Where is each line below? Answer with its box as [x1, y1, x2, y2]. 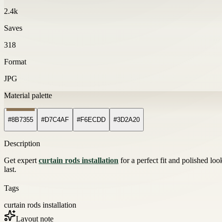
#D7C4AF [41, 116, 69, 124]
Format [4, 57, 26, 66]
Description [4, 139, 40, 148]
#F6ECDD [77, 116, 106, 124]
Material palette [4, 91, 52, 100]
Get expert [4, 156, 39, 165]
